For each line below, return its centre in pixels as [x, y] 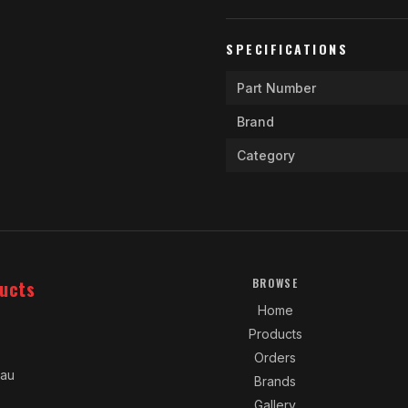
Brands [275, 381]
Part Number [276, 88]
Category [266, 155]
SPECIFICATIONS [287, 49]
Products [275, 334]
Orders [275, 357]
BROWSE [275, 283]
